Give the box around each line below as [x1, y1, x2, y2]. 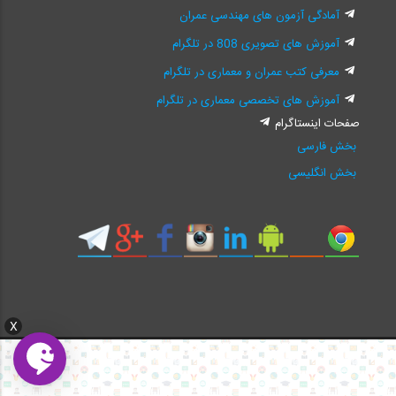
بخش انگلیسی [288, 164, 356, 184]
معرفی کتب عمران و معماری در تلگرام [164, 63, 339, 83]
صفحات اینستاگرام [275, 114, 360, 134]
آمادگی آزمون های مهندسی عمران [179, 6, 339, 27]
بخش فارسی [297, 137, 356, 157]
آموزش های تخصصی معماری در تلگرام [156, 91, 339, 111]
